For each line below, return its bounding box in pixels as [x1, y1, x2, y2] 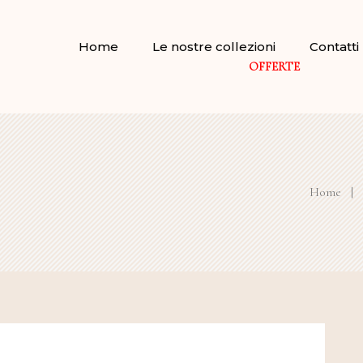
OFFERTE [248, 58, 300, 74]
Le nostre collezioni [152, 38, 275, 54]
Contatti [310, 38, 359, 54]
